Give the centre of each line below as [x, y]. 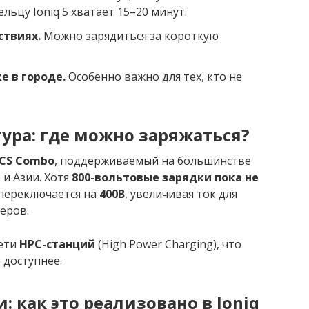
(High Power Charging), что [168, 244]
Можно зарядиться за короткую [130, 36]
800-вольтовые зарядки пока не [165, 177]
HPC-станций [57, 244]
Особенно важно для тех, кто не [154, 76]
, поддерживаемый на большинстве [153, 160]
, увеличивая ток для [181, 193]
